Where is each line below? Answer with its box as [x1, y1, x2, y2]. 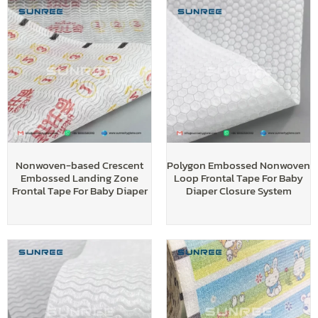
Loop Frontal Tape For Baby [174, 170, 303, 187]
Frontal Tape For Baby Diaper [11, 182, 148, 199]
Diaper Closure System [185, 182, 292, 199]
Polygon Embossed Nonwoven [167, 157, 310, 174]
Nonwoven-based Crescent [16, 157, 143, 174]
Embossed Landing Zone [21, 170, 138, 187]
